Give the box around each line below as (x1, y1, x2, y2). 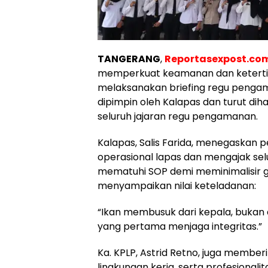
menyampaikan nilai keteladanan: (98, 179, 256, 193)
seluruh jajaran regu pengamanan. (98, 109, 258, 124)
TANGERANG (98, 52, 160, 66)
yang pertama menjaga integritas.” (98, 220, 262, 234)
